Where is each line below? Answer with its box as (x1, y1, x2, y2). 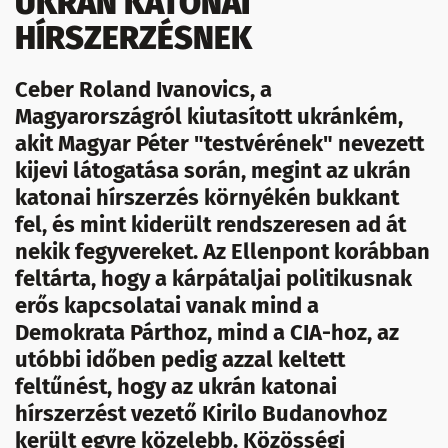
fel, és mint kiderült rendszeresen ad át (15, 211, 406, 238)
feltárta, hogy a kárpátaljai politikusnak (15, 265, 412, 292)
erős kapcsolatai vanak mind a (15, 292, 319, 319)
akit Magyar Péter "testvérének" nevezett (15, 130, 424, 157)
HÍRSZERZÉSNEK (15, 19, 252, 57)
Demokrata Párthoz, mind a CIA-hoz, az (15, 319, 399, 346)
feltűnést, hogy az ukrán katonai (15, 373, 337, 400)
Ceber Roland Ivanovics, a (15, 76, 272, 103)
